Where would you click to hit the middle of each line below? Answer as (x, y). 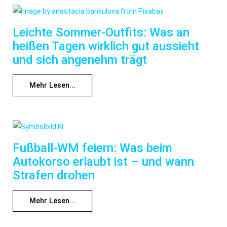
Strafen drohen (54, 175)
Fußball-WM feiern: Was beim (92, 148)
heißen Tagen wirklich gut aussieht (106, 46)
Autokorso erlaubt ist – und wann (103, 161)
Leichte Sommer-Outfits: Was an (101, 33)
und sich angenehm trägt (80, 60)
